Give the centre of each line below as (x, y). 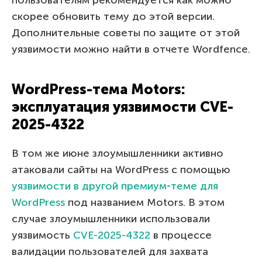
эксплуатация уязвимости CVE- (123, 106)
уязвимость (42, 235)
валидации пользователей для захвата (110, 251)
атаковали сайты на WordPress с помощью (121, 169)
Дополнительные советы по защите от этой (126, 32)
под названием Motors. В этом (145, 202)
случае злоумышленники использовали (111, 218)
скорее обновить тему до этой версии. (113, 16)
